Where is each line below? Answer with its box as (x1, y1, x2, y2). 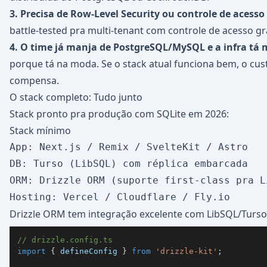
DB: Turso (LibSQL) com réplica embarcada (10, 158, 248, 169)
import (17, 246, 46, 256)
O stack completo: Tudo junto (10, 91, 142, 104)
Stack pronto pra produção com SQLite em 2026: (10, 107, 229, 120)
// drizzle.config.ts (17, 235, 113, 244)
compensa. (10, 74, 59, 87)
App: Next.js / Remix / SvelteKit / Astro (10, 141, 248, 153)
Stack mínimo (10, 124, 71, 137)
